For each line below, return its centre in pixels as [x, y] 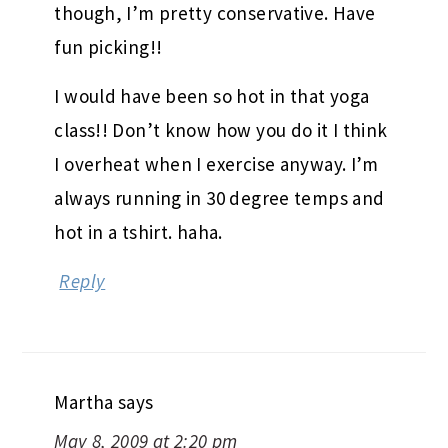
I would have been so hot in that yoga [212, 56]
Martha [84, 362]
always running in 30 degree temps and [219, 158]
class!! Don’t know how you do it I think [221, 90]
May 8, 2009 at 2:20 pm [146, 401]
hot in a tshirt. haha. [138, 192]
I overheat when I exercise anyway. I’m [216, 124]
